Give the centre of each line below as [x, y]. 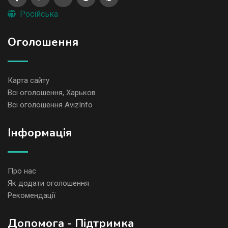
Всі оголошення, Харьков [52, 93]
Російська [39, 14]
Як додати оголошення [48, 183]
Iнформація [40, 133]
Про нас [22, 171]
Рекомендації [32, 196]
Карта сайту [28, 81]
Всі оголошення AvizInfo [50, 105]
